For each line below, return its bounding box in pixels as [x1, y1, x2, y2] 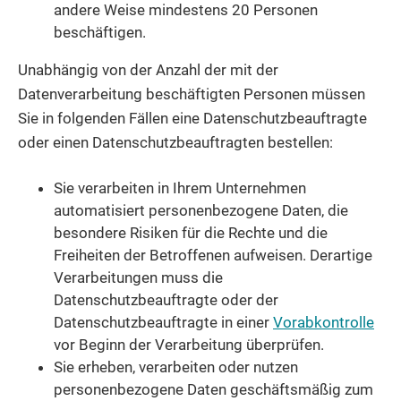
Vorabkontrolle [273, 312, 374, 331]
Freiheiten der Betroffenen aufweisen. [54, 245, 310, 264]
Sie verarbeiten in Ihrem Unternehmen [54, 178, 306, 197]
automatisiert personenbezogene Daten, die [54, 200, 348, 219]
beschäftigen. [54, 22, 146, 41]
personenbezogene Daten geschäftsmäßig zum [54, 380, 373, 398]
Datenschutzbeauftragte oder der [54, 290, 278, 309]
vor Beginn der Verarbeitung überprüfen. [54, 335, 324, 354]
